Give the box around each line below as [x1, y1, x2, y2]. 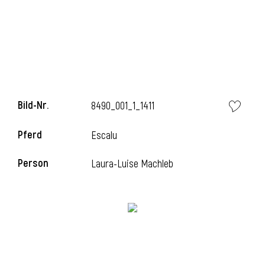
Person [18, 157, 49, 170]
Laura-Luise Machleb [91, 157, 174, 171]
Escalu [91, 129, 118, 143]
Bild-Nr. [18, 99, 49, 112]
